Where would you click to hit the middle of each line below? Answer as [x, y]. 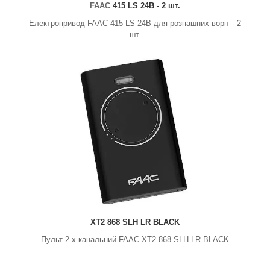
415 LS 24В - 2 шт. [146, 6]
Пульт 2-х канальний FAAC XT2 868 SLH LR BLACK [135, 240]
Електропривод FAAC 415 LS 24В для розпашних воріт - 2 [135, 24]
